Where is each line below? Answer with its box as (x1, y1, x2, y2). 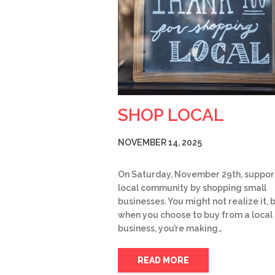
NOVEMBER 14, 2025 (118, 137, 202, 147)
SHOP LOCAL (118, 104, 224, 125)
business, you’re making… (118, 223, 222, 233)
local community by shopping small (118, 182, 266, 193)
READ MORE (137, 255, 189, 265)
